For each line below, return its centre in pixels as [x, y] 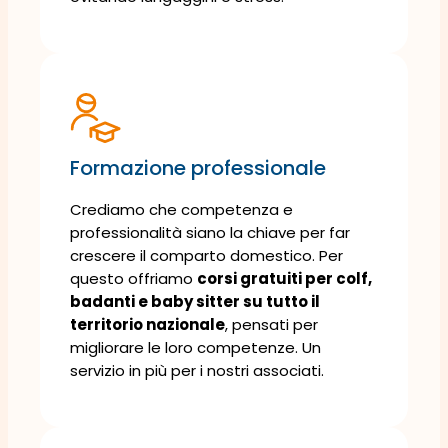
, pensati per [271, 324]
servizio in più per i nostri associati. [197, 370]
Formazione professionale [198, 167]
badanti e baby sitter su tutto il [195, 301]
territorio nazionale [147, 324]
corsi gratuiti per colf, [284, 278]
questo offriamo [133, 278]
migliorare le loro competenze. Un [195, 347]
